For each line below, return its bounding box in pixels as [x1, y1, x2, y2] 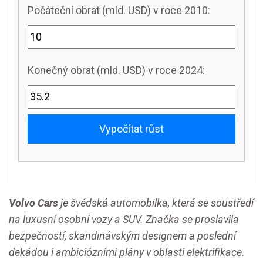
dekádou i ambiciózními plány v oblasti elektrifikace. [9, 246, 245, 258]
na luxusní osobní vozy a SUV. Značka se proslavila [9, 213, 239, 225]
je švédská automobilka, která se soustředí [58, 197, 254, 209]
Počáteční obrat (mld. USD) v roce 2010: [28, 4, 210, 16]
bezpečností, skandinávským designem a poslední [9, 230, 236, 242]
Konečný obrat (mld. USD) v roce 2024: [28, 64, 205, 76]
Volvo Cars [9, 197, 58, 209]
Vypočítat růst [99, 123, 164, 135]
